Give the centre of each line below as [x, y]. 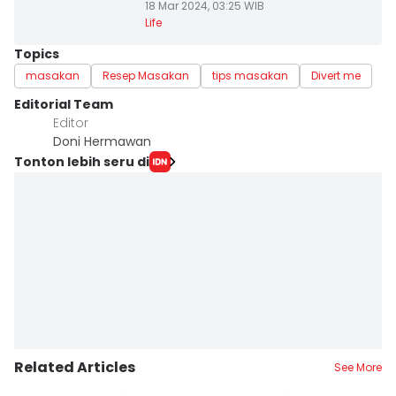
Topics [37, 54]
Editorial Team [64, 104]
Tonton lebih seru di [82, 161]
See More [358, 367]
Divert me [336, 76]
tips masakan [250, 76]
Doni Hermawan [102, 141]
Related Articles [75, 367]
